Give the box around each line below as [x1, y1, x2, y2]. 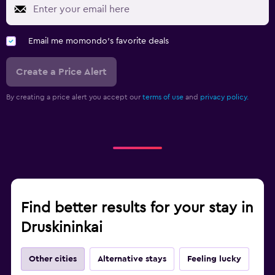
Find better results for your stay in [21, 200, 254, 215]
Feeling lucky [187, 254, 241, 263]
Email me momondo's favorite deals [28, 36, 169, 45]
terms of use [142, 93, 184, 101]
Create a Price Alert [16, 66, 107, 77]
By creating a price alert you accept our [6, 93, 142, 101]
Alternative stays [98, 254, 166, 263]
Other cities [29, 254, 77, 263]
